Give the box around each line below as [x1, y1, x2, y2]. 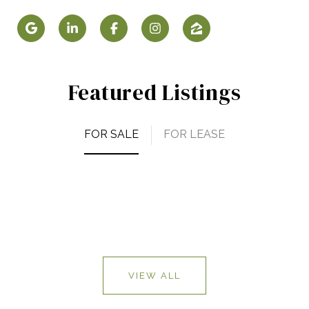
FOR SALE [84, 127, 139, 141]
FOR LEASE [163, 127, 225, 141]
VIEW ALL [128, 270, 181, 281]
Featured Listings [68, 77, 241, 107]
